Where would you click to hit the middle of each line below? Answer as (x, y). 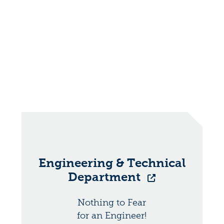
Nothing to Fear (112, 202)
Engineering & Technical (112, 162)
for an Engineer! (112, 215)
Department (106, 176)
